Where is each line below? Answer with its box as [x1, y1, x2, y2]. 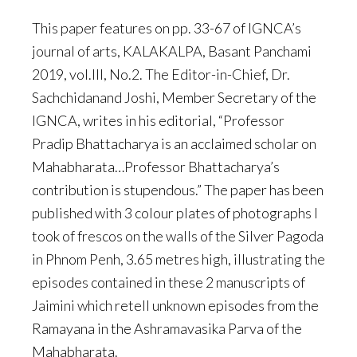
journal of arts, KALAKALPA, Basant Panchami [32, 42, 312, 60]
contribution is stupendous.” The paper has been [32, 181, 324, 198]
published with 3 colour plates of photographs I [32, 204, 318, 222]
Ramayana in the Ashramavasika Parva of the [32, 320, 302, 337]
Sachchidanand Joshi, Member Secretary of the [32, 88, 316, 106]
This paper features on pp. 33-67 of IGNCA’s [32, 19, 301, 37]
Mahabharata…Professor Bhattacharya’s [32, 158, 280, 175]
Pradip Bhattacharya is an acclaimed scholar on [32, 135, 316, 152]
